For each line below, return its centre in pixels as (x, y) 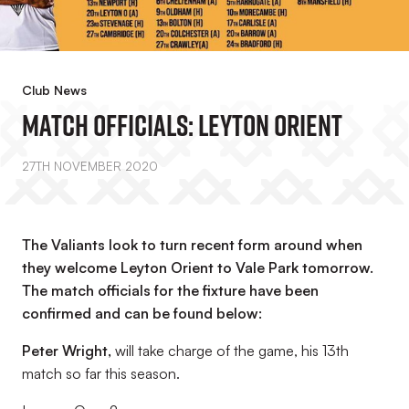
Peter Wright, (68, 351)
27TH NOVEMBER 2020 (90, 166)
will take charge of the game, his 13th (232, 351)
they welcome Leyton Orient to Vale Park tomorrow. (198, 267)
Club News (54, 90)
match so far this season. (105, 373)
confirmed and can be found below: (142, 313)
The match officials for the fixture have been (170, 290)
